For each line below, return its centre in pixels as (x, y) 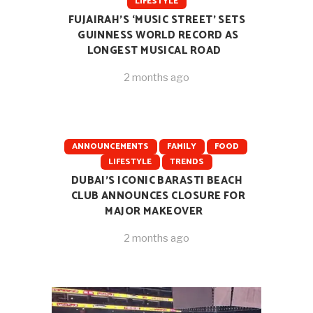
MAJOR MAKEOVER (154, 211)
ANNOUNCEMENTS (110, 146)
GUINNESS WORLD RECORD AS (158, 35)
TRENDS (187, 161)
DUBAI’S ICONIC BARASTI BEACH (157, 180)
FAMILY (181, 146)
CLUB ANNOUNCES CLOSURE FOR (158, 196)
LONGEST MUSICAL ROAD (154, 50)
